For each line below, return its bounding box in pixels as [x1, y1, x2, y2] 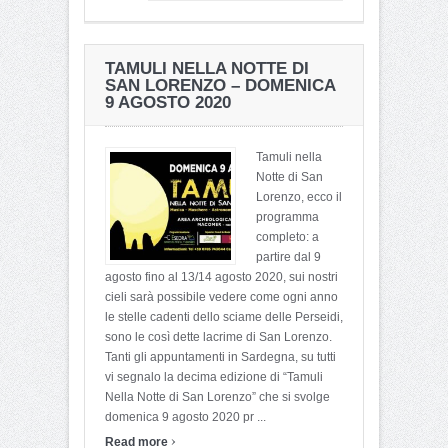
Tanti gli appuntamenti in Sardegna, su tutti [105, 349, 336, 364]
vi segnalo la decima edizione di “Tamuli [105, 369, 323, 384]
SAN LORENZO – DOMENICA [105, 75, 335, 95]
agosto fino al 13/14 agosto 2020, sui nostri [105, 269, 338, 284]
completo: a [256, 229, 319, 244]
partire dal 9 [256, 249, 321, 264]
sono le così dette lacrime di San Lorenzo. [105, 329, 332, 344]
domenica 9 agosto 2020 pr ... [105, 409, 266, 424]
